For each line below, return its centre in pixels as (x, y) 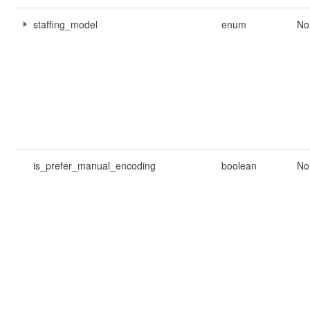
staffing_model (65, 24)
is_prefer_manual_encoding (94, 165)
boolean (239, 165)
